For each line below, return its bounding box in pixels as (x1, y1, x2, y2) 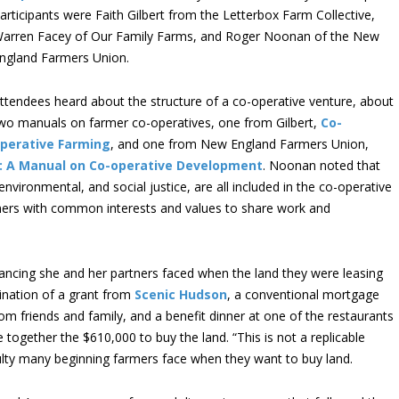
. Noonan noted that (263, 157, 380, 174)
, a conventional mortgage (227, 286, 379, 303)
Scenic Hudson (134, 286, 227, 303)
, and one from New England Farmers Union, (110, 135, 369, 152)
